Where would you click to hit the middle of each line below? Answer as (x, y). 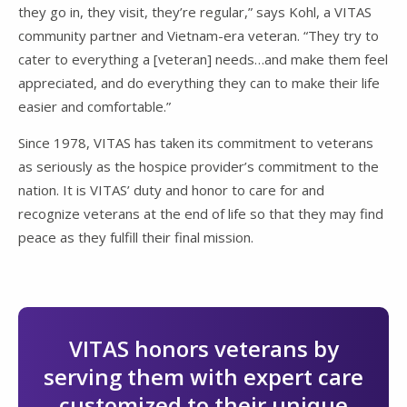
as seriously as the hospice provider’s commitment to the (199, 167)
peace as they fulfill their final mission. (136, 238)
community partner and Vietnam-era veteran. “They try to (199, 36)
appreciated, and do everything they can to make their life (199, 83)
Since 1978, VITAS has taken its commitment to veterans (196, 143)
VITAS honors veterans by (203, 349)
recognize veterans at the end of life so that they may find (201, 214)
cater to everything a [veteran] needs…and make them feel (203, 60)
